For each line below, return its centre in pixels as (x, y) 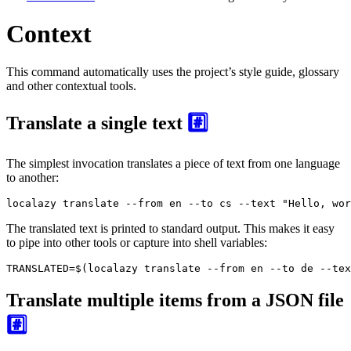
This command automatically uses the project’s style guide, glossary (173, 72)
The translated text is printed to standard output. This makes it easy (170, 229)
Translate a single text (97, 123)
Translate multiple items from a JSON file (175, 300)
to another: (33, 178)
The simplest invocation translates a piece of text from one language (173, 164)
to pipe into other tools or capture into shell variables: (137, 243)
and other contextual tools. (71, 86)
